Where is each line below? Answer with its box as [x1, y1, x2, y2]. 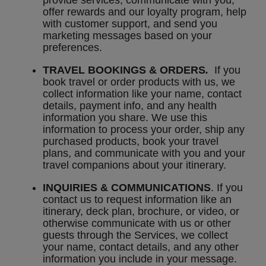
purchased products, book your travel [43, 135, 218, 148]
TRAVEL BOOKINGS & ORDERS [43, 64, 205, 77]
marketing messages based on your [43, 30, 212, 42]
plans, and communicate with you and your [43, 147, 245, 160]
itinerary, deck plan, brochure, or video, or [43, 205, 239, 218]
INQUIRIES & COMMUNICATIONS [43, 182, 211, 194]
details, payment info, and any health [43, 100, 217, 112]
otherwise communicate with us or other [43, 217, 231, 230]
